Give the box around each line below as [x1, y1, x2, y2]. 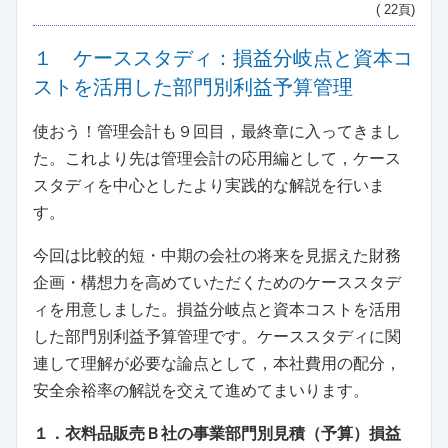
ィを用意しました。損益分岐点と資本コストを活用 [33, 301, 401, 319]
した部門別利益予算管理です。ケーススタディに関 [33, 328, 401, 346]
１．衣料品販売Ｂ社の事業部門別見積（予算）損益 [33, 425, 401, 443]
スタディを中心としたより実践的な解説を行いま [33, 177, 385, 195]
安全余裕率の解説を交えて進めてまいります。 [33, 382, 369, 400]
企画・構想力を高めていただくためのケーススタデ [33, 274, 401, 292]
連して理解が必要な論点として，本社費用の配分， [33, 355, 401, 373]
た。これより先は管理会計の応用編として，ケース [33, 150, 401, 168]
